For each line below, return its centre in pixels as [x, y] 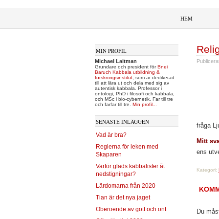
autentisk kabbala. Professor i [128, 88]
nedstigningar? [116, 174]
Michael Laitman [116, 61]
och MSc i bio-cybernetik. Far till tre [134, 99]
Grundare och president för [126, 67]
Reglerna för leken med [127, 147]
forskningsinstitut [114, 77]
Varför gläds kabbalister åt [130, 166]
